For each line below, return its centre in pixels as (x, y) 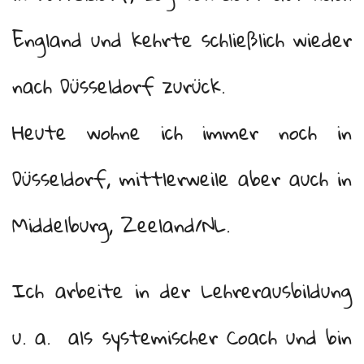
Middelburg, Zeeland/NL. (121, 225)
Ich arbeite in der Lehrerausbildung (182, 290)
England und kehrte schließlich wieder (182, 39)
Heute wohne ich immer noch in (182, 132)
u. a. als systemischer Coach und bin (182, 337)
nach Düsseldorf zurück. (119, 86)
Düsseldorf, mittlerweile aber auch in (182, 178)
